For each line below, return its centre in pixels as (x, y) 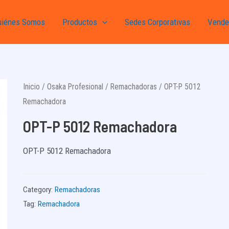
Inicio (31, 87)
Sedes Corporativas (157, 22)
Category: (39, 189)
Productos (79, 22)
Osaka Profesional (75, 87)
